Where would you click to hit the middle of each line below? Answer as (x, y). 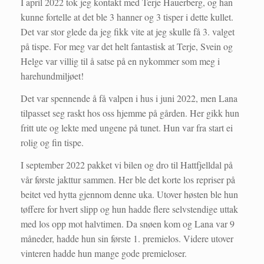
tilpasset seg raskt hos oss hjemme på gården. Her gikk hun (130, 113)
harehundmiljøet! (52, 76)
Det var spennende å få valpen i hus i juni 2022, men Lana (129, 98)
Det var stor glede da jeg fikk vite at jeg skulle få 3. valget (128, 32)
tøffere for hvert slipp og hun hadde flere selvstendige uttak (129, 209)
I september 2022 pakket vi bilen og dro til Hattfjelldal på (127, 165)
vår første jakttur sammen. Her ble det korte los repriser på (128, 180)
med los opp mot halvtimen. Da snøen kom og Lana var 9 (128, 224)
